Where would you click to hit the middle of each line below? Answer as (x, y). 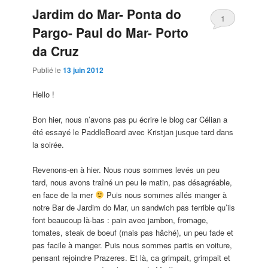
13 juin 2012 (83, 70)
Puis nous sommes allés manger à (165, 194)
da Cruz (56, 51)
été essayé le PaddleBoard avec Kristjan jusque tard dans (133, 132)
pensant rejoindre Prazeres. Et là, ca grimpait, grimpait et (132, 257)
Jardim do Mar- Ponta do (107, 14)
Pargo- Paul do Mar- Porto (111, 33)
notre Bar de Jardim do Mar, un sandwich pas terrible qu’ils (134, 207)
